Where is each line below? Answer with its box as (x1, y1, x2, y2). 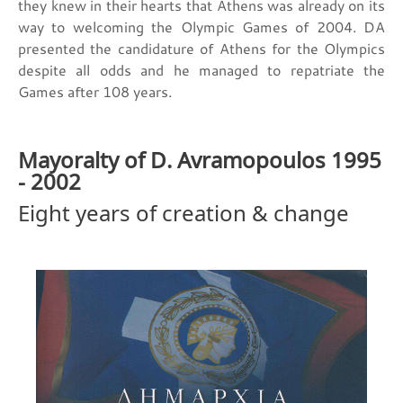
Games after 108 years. (18, 81, 172, 102)
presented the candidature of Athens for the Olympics (18, 38, 385, 58)
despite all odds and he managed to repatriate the (18, 59, 385, 80)
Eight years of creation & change (18, 196, 349, 227)
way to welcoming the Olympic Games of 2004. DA (18, 16, 385, 37)
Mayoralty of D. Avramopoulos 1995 (18, 143, 381, 174)
